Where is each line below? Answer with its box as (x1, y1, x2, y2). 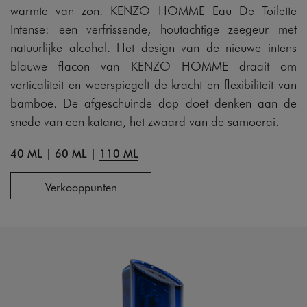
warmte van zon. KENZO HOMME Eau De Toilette (10, 1, 297, 19)
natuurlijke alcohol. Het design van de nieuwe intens (10, 38, 297, 56)
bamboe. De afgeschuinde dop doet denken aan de (10, 94, 297, 111)
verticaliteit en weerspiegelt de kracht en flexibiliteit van (10, 75, 297, 93)
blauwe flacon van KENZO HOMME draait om (10, 57, 297, 74)
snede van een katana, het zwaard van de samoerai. (10, 112, 279, 130)
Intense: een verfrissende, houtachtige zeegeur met (10, 20, 297, 37)
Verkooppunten (45, 179, 117, 194)
